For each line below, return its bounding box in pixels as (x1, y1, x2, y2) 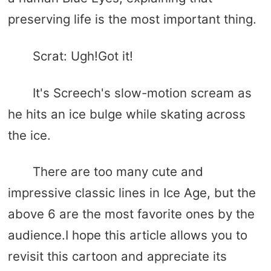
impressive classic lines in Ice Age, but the (7, 185, 256, 201)
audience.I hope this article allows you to (7, 227, 247, 243)
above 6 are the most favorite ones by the (7, 206, 255, 222)
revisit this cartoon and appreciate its (7, 249, 227, 264)
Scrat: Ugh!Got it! (32, 48, 133, 64)
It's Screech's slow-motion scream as (32, 85, 252, 100)
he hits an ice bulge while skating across (7, 106, 246, 122)
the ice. (7, 127, 51, 143)
